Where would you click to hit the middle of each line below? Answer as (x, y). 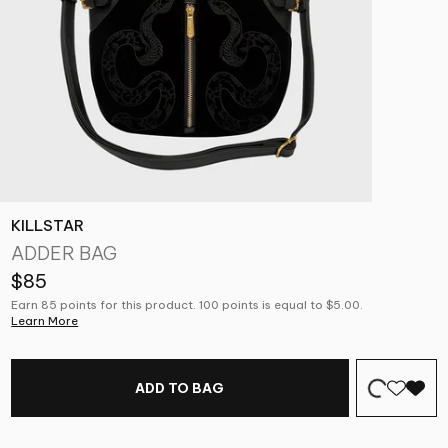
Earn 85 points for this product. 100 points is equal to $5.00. (187, 305)
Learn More (45, 321)
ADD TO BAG (180, 388)
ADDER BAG (64, 253)
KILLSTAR (48, 225)
